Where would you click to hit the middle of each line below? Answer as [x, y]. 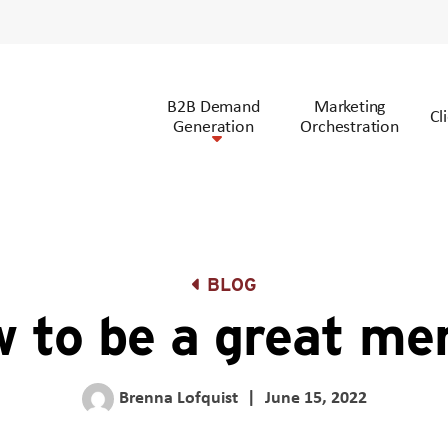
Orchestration [349, 125]
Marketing [349, 105]
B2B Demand [213, 105]
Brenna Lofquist [178, 396]
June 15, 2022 [315, 396]
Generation [213, 125]
